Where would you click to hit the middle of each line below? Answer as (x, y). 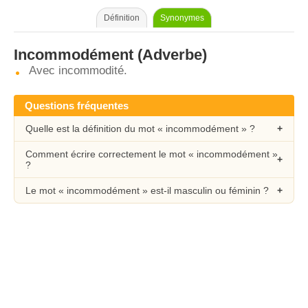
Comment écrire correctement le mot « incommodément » (152, 154)
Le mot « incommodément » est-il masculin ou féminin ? (147, 190)
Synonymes (182, 18)
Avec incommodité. (78, 70)
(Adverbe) (170, 55)
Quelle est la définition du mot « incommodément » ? (140, 129)
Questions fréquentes (77, 106)
